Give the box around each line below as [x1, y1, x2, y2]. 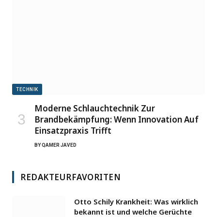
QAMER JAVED [42, 142, 77, 148]
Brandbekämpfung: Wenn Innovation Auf [34, 114, 199, 125]
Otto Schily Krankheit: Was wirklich [74, 197, 198, 207]
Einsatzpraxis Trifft [34, 125, 111, 137]
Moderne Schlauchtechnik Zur [34, 103, 155, 114]
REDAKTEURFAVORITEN [20, 171, 121, 183]
